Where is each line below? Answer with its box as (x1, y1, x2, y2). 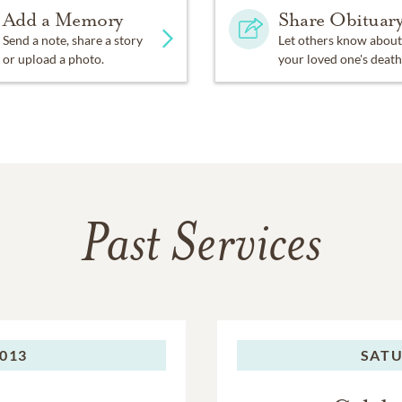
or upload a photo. (2, 50, 104, 66)
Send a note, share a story (2, 31, 143, 48)
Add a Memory (2, 7, 123, 31)
